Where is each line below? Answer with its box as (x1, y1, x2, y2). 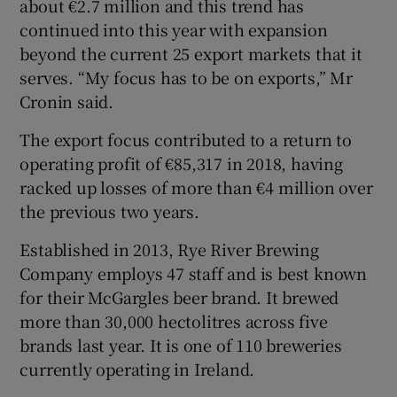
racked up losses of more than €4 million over (19, 175, 373, 198)
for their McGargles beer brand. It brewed (19, 284, 339, 308)
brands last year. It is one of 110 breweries (19, 332, 342, 356)
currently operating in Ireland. (19, 356, 255, 380)
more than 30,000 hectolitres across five (19, 308, 328, 332)
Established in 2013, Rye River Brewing (19, 237, 319, 261)
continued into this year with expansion (19, 17, 328, 41)
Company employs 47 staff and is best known (19, 261, 368, 284)
